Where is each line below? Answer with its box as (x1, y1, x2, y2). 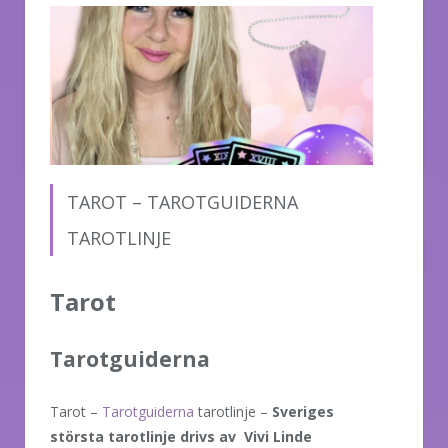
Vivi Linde (244, 426, 312, 446)
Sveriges (272, 401, 334, 421)
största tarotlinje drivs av (50, 426, 236, 446)
